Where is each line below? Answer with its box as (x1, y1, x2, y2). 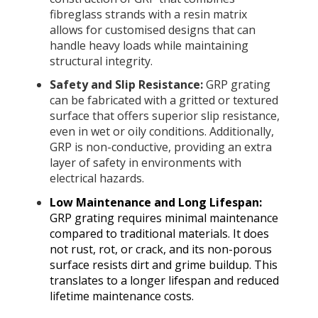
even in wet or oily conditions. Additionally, (49, 124, 274, 140)
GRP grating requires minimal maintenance (49, 209, 278, 226)
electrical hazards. (49, 170, 144, 187)
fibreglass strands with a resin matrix (49, 6, 247, 23)
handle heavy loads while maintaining (49, 38, 248, 54)
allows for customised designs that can (49, 22, 256, 38)
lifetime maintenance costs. (49, 287, 194, 304)
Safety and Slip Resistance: (49, 77, 203, 93)
